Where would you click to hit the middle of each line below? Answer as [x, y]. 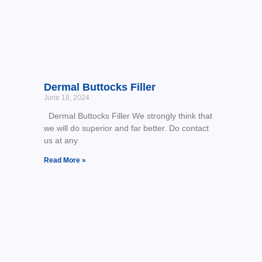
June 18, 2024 [66, 98]
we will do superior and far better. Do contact [126, 128]
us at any [61, 141]
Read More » [65, 161]
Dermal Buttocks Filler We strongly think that [128, 116]
